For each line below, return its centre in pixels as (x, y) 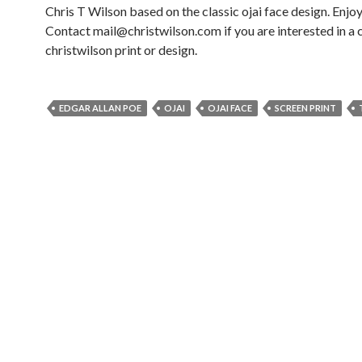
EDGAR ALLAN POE (100, 107)
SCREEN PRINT (305, 107)
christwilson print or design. (121, 49)
